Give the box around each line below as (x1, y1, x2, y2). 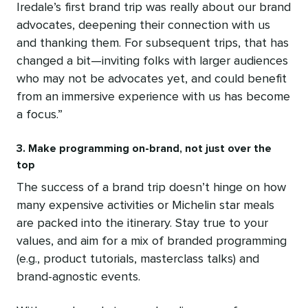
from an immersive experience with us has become (16, 91, 290, 104)
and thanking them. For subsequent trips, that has (16, 37, 289, 50)
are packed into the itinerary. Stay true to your (16, 217, 268, 230)
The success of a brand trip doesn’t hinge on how (16, 181, 286, 195)
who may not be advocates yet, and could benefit (16, 73, 287, 86)
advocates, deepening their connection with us (16, 19, 270, 32)
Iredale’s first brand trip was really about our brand (16, 1, 291, 14)
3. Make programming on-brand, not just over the (16, 143, 272, 155)
